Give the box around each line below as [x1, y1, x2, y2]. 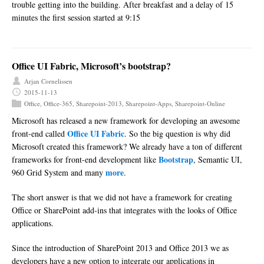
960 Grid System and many [12, 166, 105, 178]
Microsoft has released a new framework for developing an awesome [12, 114, 240, 126]
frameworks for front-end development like [12, 153, 159, 165]
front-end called [12, 127, 67, 139]
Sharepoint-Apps [126, 98, 171, 108]
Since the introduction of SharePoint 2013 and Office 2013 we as [12, 242, 229, 253]
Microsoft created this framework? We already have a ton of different [12, 140, 242, 152]
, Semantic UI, [193, 153, 242, 165]
